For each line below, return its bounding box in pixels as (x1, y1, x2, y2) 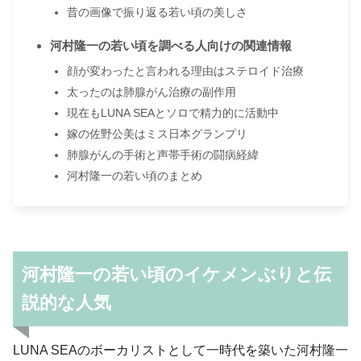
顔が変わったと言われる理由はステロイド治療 (66, 64, 304, 77)
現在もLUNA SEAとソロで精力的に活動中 (66, 106, 279, 119)
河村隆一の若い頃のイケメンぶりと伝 (22, 264, 332, 285)
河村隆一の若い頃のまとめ (66, 168, 202, 182)
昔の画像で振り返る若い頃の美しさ (66, 5, 247, 19)
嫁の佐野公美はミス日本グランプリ (66, 127, 247, 140)
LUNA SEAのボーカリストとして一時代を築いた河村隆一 (13, 343, 348, 358)
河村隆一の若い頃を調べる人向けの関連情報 (49, 38, 292, 52)
